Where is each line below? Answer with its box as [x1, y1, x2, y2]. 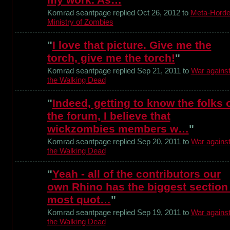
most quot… [47, 194, 111, 206]
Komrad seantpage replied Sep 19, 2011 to [47, 208, 191, 217]
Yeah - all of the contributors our [52, 168, 221, 180]
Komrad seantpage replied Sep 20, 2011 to [47, 137, 191, 146]
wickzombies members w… [47, 123, 189, 135]
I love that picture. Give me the [52, 39, 212, 51]
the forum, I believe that [47, 110, 170, 122]
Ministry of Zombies [47, 17, 113, 27]
